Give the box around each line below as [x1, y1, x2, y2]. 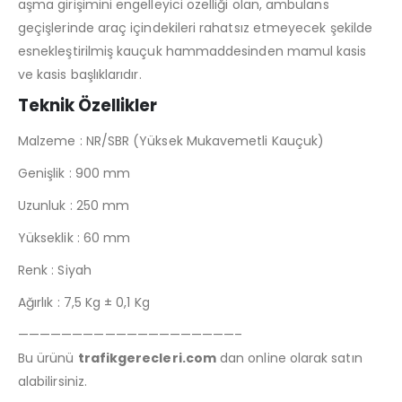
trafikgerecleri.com [77, 349, 216, 368]
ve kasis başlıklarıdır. [18, 66, 142, 84]
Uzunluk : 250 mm [18, 197, 130, 215]
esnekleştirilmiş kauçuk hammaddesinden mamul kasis [18, 42, 367, 61]
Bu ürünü [18, 349, 78, 368]
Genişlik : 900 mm [18, 164, 131, 183]
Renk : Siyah [18, 261, 92, 280]
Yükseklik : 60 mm [18, 229, 131, 248]
